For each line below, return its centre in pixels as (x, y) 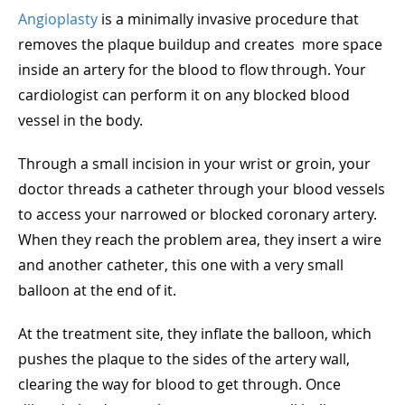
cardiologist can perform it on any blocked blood (184, 94)
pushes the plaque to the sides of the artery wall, (184, 358)
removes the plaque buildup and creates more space (200, 44)
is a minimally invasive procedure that (228, 19)
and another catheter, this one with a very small (181, 264)
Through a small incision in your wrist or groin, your (194, 163)
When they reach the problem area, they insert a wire (200, 239)
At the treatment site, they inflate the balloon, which (195, 333)
